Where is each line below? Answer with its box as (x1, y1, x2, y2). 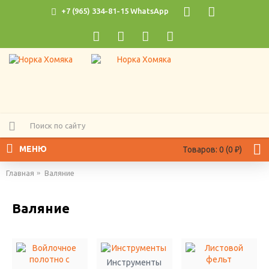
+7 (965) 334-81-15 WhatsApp (61, 7, 169, 16)
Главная (6, 169, 34, 177)
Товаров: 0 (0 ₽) (183, 145, 242, 154)
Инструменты (107, 258, 162, 267)
